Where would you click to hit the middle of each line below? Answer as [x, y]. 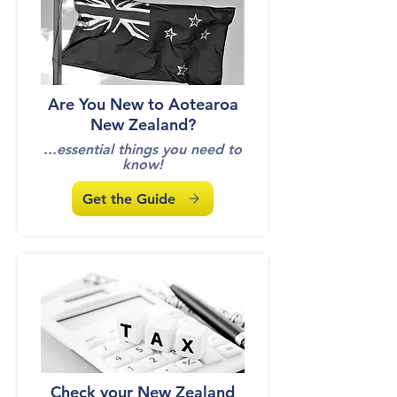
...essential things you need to [143, 149]
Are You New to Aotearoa [143, 104]
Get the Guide [128, 198]
